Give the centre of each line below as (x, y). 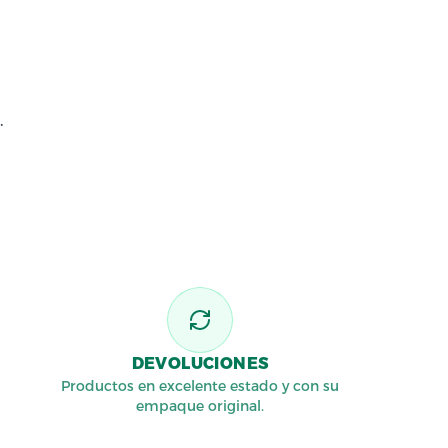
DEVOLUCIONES (200, 363)
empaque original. (200, 406)
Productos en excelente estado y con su (200, 386)
